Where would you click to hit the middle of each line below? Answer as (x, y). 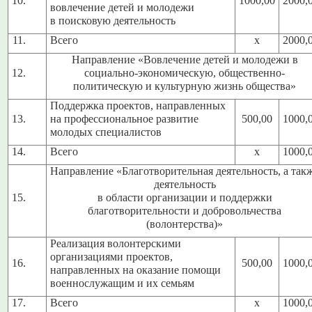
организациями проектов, (112, 257)
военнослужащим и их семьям (123, 283)
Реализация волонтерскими (116, 243)
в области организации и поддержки (185, 197)
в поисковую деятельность (113, 21)
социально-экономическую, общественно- (185, 73)
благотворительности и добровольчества (185, 211)
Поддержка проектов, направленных (138, 106)
